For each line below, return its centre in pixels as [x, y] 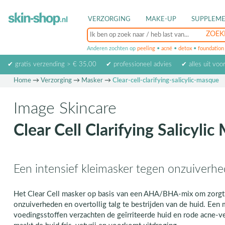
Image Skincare [65, 108]
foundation [211, 48]
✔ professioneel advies [139, 65]
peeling [146, 48]
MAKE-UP [161, 19]
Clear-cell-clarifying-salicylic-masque [165, 81]
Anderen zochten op [112, 48]
